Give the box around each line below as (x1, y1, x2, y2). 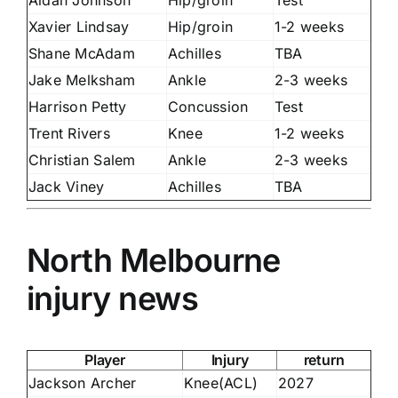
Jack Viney (28, 177, 105, 195)
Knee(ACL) (184, 373, 259, 392)
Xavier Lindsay (28, 17, 130, 36)
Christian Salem (28, 150, 136, 169)
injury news (27, 278, 199, 318)
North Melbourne (27, 240, 281, 280)
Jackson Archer (28, 373, 137, 392)
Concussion (168, 97, 249, 115)
